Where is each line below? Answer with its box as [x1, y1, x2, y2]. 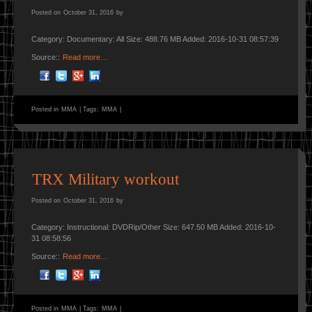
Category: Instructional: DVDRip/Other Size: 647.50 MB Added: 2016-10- [31, 223, 276, 232]
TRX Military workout [32, 171, 179, 189]
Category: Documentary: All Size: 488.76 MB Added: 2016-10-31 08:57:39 [31, 35, 279, 44]
